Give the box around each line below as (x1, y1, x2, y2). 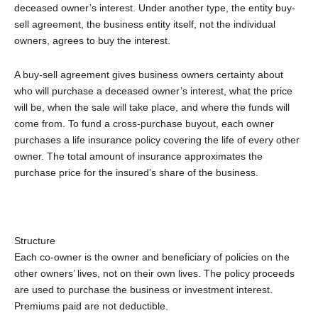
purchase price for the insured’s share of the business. (14, 166, 258, 178)
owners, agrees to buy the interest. (14, 34, 170, 46)
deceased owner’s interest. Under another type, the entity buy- (14, 1, 295, 13)
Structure (14, 234, 55, 246)
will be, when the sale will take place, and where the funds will (14, 101, 290, 113)
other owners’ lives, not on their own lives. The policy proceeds (14, 267, 295, 279)
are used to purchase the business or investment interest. (14, 283, 273, 295)
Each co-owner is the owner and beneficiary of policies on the (14, 251, 290, 263)
